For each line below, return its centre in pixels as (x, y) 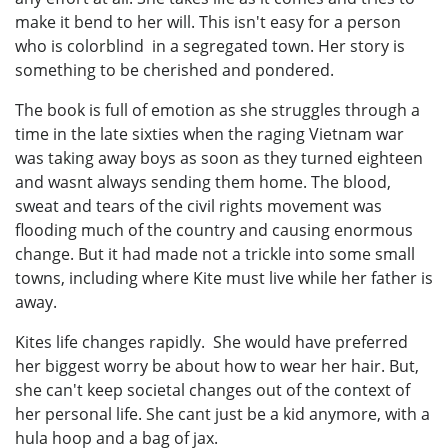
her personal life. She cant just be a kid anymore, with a (222, 414)
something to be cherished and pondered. (174, 70)
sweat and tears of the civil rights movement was (198, 206)
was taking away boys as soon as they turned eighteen (219, 158)
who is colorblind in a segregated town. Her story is (210, 46)
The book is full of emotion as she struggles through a (217, 110)
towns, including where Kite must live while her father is (224, 278)
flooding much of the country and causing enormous (214, 230)
